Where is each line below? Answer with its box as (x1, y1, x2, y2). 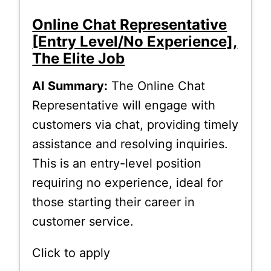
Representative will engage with (32, 97, 216, 113)
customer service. (32, 214, 134, 229)
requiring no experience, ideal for (32, 175, 223, 190)
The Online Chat (108, 78, 206, 93)
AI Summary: (32, 78, 108, 93)
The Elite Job (32, 49, 125, 67)
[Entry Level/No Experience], (32, 32, 238, 50)
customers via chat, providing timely (32, 117, 239, 132)
